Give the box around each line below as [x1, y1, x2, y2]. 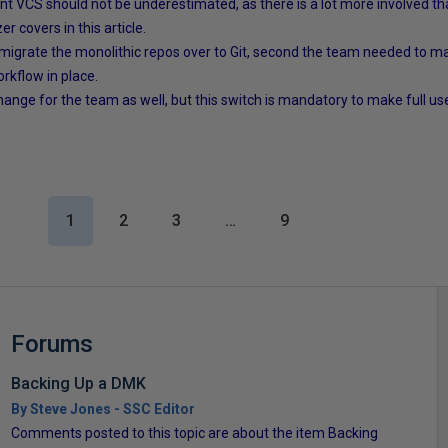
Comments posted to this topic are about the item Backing [10, 424, 378, 441]
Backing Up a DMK [10, 373, 146, 393]
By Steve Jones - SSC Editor [10, 400, 195, 417]
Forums [10, 329, 93, 358]
